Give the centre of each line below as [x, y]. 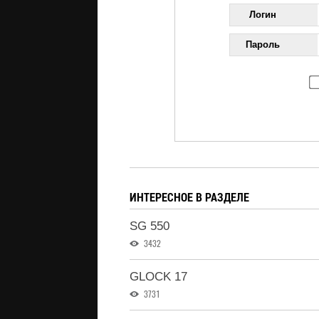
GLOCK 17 [158, 277]
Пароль [263, 45]
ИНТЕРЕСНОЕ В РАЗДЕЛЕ [189, 197]
